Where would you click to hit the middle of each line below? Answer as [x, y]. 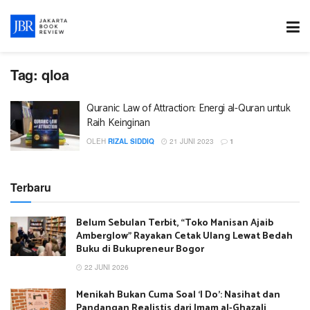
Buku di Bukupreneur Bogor [140, 249]
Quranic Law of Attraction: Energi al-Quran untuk [189, 108]
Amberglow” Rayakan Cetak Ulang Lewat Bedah [184, 236]
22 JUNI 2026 [106, 267]
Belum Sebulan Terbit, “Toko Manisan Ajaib [175, 223]
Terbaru [31, 187]
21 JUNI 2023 [191, 141]
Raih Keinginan [118, 123]
